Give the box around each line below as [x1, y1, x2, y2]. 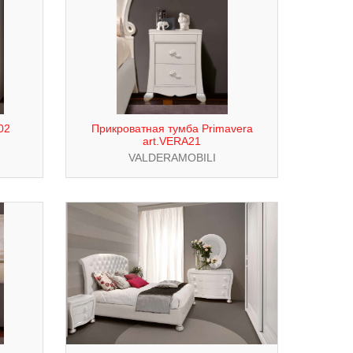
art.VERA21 [143, 135, 201, 147]
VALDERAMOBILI [128, 151, 216, 164]
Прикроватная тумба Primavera [91, 122, 253, 135]
